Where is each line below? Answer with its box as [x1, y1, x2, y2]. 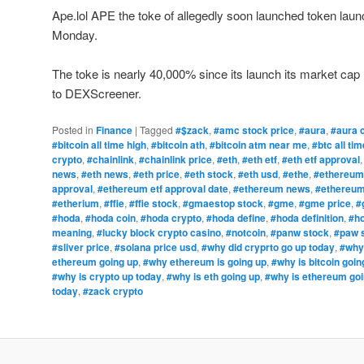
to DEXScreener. [52, 84, 141, 102]
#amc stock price [214, 123, 294, 138]
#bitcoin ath [151, 137, 205, 153]
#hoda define [206, 210, 266, 226]
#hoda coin [85, 210, 136, 226]
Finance [96, 123, 132, 138]
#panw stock [271, 225, 329, 240]
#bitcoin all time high [52, 137, 146, 153]
